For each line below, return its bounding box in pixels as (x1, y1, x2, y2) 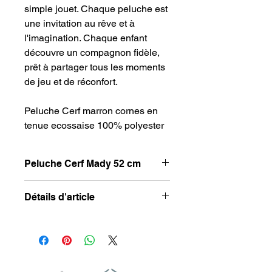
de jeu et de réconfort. (24, 75, 118, 87)
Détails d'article (24, 191, 95, 203)
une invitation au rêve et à (24, 17, 135, 29)
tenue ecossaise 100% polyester (24, 119, 164, 131)
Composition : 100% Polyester (24, 227, 138, 237)
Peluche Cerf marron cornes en (24, 104, 158, 117)
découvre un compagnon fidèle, (24, 46, 160, 58)
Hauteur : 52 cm (24, 214, 86, 225)
